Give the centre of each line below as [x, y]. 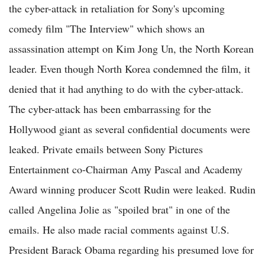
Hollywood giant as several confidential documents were [130, 129]
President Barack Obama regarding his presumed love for [131, 250]
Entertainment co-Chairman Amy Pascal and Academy [126, 169]
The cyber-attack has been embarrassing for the [110, 109]
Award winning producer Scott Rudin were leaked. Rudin [132, 190]
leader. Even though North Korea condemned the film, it [130, 69]
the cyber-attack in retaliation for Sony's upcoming [117, 9]
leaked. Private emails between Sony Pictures [106, 149]
